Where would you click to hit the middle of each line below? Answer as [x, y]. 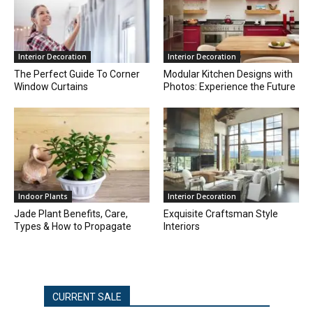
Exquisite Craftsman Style [221, 213]
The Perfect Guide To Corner [77, 74]
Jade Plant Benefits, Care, [71, 213]
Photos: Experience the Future [230, 86]
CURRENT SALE [87, 297]
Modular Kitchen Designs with [228, 74]
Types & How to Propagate [73, 226]
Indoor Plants [43, 196]
